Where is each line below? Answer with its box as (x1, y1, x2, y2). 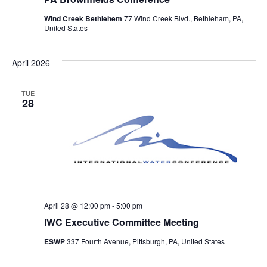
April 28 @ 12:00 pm (44, 200, 110, 211)
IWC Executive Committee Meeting (44, 215, 199, 229)
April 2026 (11, 56, 50, 69)
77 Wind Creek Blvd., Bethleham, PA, (123, 13, 243, 23)
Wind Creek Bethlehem (44, 13, 124, 24)
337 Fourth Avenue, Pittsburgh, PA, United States (66, 236, 225, 247)
